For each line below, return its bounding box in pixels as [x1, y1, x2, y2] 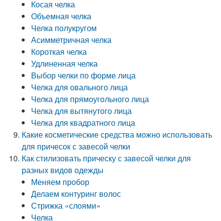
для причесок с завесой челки [22, 141, 131, 152]
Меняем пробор [31, 176, 90, 187]
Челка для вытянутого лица [31, 105, 132, 116]
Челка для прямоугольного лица [31, 93, 149, 105]
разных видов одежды [22, 164, 104, 176]
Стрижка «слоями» [31, 200, 101, 211]
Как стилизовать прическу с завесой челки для [22, 152, 191, 164]
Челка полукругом [31, 22, 97, 34]
